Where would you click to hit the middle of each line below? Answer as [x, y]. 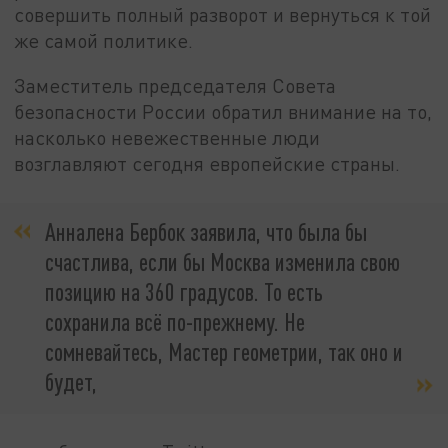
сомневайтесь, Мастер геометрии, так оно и [224, 351]
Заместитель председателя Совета [175, 86]
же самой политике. [104, 40]
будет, [71, 381]
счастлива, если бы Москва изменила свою [222, 261]
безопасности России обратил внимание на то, [223, 112]
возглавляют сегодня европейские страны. [207, 164]
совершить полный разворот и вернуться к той [223, 14]
